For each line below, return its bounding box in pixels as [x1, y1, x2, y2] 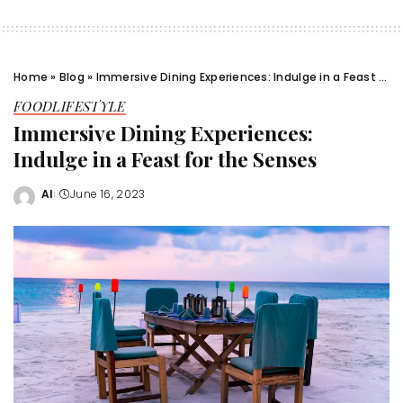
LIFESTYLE [52, 97, 126, 116]
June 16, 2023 [70, 186, 146, 202]
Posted [40, 193, 85, 210]
